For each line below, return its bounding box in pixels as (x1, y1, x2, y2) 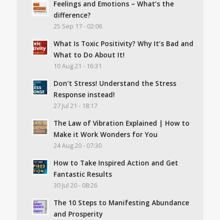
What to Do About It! (53, 50, 125, 60)
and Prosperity (53, 209, 103, 219)
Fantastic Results (53, 169, 112, 179)
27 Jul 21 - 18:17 (53, 102, 97, 110)
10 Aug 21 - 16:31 (53, 62, 102, 71)
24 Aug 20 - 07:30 (53, 141, 102, 150)
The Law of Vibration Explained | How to (53, 118, 190, 128)
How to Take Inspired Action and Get (53, 158, 178, 168)
